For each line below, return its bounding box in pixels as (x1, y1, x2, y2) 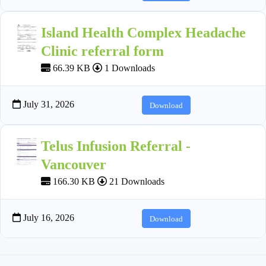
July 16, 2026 (21, 213, 74, 223)
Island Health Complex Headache (41, 25, 246, 41)
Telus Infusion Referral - (41, 138, 191, 154)
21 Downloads (107, 176, 164, 187)
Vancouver (41, 157, 106, 173)
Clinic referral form (41, 43, 164, 59)
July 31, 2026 (21, 99, 74, 110)
